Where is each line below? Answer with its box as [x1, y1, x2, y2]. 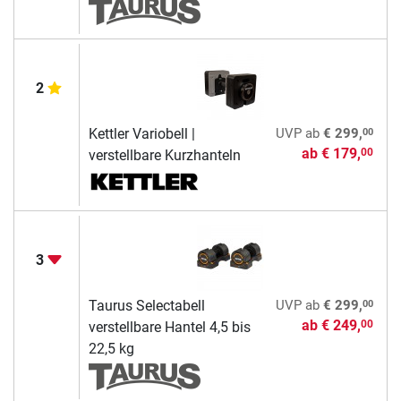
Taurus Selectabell [88, 297, 205, 315]
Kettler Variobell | [88, 125, 195, 143]
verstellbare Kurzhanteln [88, 147, 241, 165]
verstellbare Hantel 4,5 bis [88, 319, 251, 337]
